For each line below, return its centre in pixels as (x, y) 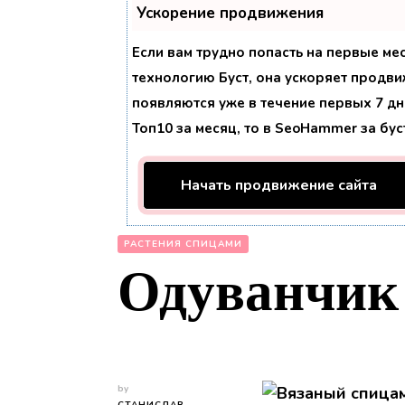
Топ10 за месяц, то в (203, 128)
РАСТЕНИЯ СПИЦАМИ (183, 244)
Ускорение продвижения (230, 13)
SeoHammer (316, 128)
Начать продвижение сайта (278, 185)
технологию (175, 77)
